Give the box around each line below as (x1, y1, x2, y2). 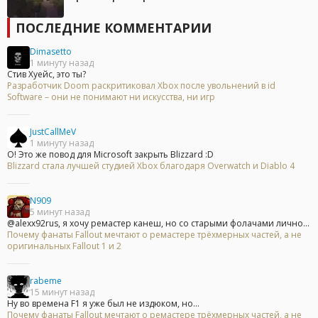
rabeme (30, 275, 62, 287)
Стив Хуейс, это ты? (7, 68, 86, 81)
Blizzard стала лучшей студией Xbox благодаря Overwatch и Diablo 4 (7, 160, 295, 172)
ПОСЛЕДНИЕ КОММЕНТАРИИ (16, 19, 212, 37)
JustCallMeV (30, 126, 76, 138)
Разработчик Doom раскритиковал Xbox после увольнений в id (7, 79, 275, 92)
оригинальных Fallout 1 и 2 (7, 240, 121, 253)
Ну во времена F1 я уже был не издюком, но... (7, 297, 199, 310)
